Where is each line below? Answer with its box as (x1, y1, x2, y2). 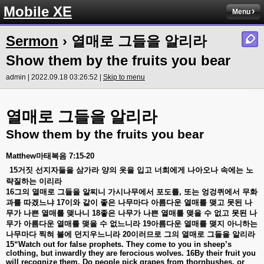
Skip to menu (103, 73, 145, 81)
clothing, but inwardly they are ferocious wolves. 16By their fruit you (6, 249, 256, 258)
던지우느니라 (74, 230, 120, 239)
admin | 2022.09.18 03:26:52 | (6, 73, 103, 81)
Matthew (6, 151, 36, 160)
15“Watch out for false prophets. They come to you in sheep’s (6, 240, 232, 249)
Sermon (6, 33, 58, 49)
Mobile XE (4, 4, 72, 19)
